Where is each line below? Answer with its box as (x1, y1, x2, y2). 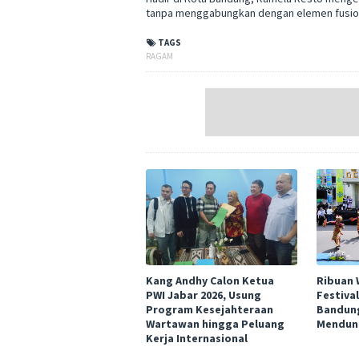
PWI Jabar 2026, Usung (146, 288, 261, 302)
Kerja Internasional (146, 331, 248, 345)
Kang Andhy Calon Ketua (146, 273, 274, 288)
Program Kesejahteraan (146, 302, 273, 317)
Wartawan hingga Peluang (146, 317, 284, 331)
